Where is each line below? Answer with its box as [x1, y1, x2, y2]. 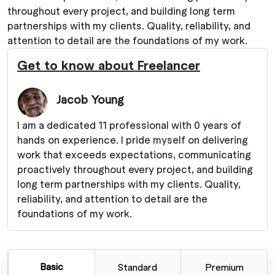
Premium [204, 260, 244, 273]
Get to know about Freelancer [17, 56, 200, 74]
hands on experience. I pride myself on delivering [17, 133, 248, 147]
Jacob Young [56, 91, 123, 107]
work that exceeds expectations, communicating [17, 147, 251, 161]
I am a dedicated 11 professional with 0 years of [17, 118, 241, 132]
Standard [118, 260, 158, 273]
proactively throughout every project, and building [17, 162, 253, 176]
